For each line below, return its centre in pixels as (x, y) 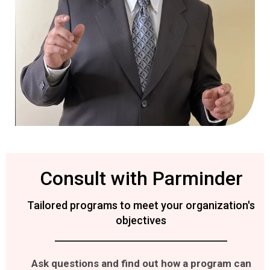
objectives (141, 221)
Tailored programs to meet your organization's (141, 206)
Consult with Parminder (141, 179)
